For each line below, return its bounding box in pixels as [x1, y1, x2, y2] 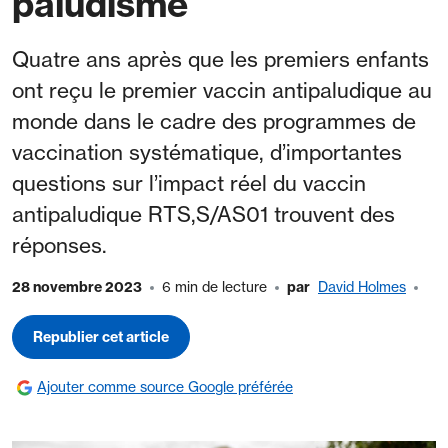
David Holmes [318, 278, 406, 296]
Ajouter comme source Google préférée [37, 377, 293, 396]
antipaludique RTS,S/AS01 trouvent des [12, 201, 395, 227]
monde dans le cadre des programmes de [12, 108, 416, 134]
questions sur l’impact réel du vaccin [12, 170, 366, 196]
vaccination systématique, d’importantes [12, 139, 402, 165]
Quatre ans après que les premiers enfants [12, 46, 429, 72]
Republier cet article [33, 327, 169, 346]
